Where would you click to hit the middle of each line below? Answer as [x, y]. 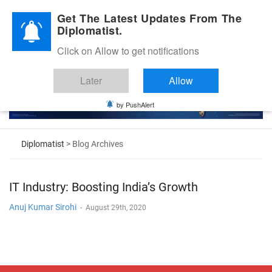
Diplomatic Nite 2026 [49, 14]
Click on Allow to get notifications [128, 51]
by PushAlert [135, 104]
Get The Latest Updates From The [150, 18]
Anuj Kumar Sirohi [43, 207]
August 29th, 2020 [116, 207]
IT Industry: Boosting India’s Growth [104, 187]
